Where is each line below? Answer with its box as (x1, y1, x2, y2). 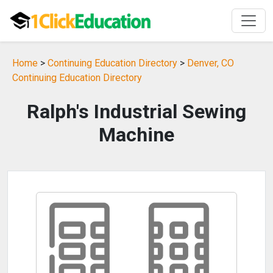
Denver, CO (187, 57, 234, 69)
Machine (99, 123, 174, 146)
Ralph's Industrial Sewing (27, 100, 246, 123)
